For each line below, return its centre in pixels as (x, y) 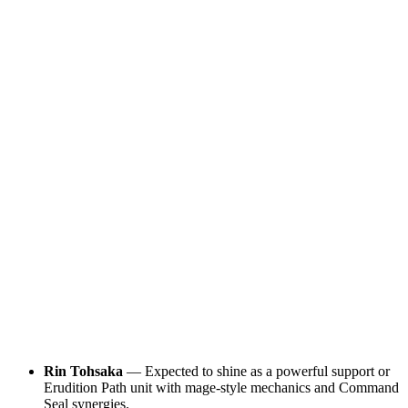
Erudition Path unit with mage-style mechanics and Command (221, 388)
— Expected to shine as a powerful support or (256, 372)
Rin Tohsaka (83, 372)
